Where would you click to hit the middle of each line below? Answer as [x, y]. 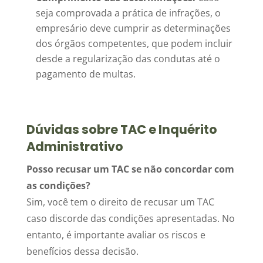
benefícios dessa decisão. [82, 251]
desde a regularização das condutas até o [128, 59]
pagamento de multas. [85, 74]
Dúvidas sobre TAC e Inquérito [122, 129]
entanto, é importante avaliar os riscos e [116, 235]
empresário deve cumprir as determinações [133, 28]
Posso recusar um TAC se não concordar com [130, 169]
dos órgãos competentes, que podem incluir [134, 43]
